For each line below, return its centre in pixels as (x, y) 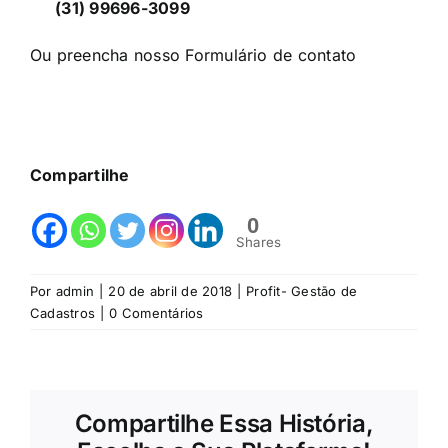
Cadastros (63, 312)
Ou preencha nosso (108, 54)
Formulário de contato (271, 54)
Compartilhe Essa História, (224, 423)
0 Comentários (156, 312)
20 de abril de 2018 (170, 290)
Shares (259, 241)
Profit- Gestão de (302, 290)
